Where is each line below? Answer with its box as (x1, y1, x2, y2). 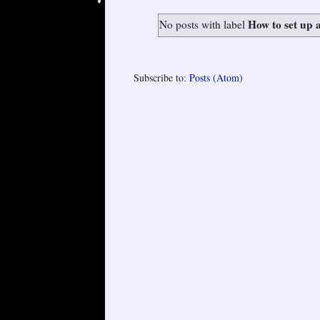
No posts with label (159, 16, 249, 31)
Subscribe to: (134, 70, 189, 84)
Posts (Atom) (189, 70, 243, 84)
